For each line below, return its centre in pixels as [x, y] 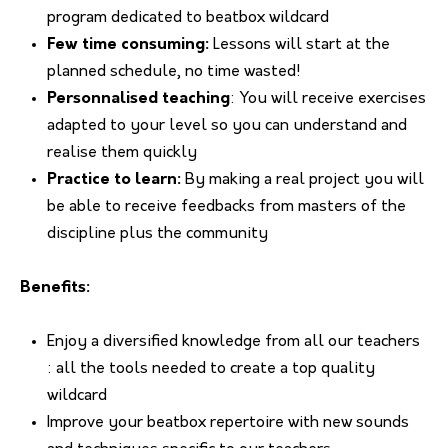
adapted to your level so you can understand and [227, 126]
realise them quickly [122, 153]
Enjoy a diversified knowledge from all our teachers [233, 342]
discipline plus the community [157, 234]
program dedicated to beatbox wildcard [188, 18]
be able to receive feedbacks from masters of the [226, 207]
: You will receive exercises [328, 99]
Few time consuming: [128, 45]
